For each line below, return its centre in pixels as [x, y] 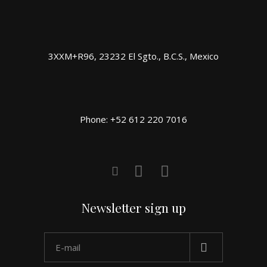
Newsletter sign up [133, 207]
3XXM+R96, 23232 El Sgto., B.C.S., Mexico [133, 56]
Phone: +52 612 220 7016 [133, 119]
